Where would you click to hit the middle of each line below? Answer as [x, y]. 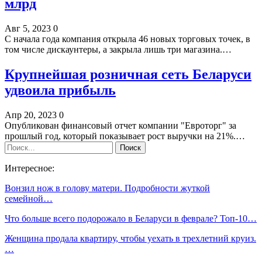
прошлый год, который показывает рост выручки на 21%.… [125, 136]
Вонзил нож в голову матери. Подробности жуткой [107, 188]
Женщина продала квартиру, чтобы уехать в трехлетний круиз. [130, 238]
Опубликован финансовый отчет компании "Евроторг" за [120, 125]
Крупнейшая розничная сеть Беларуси [128, 74]
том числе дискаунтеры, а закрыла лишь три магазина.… [118, 49]
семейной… [29, 198]
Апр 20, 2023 [31, 115]
